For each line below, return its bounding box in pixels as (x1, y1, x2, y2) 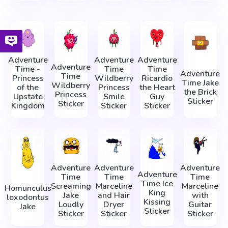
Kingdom (11, 100, 45, 112)
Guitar (188, 198, 212, 210)
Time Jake (181, 77, 219, 89)
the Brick (183, 87, 217, 98)
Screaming (50, 180, 91, 192)
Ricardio (141, 73, 173, 84)
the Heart (139, 82, 175, 94)
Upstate (13, 91, 43, 103)
